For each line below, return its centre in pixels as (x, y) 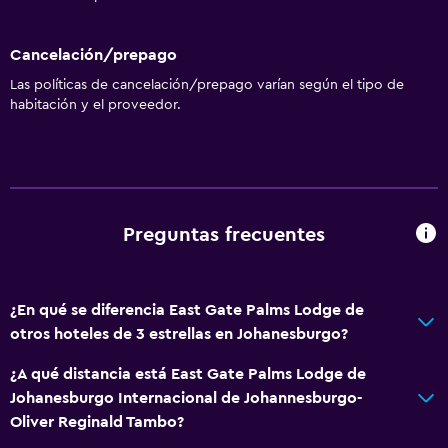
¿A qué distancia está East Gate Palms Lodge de (188, 373)
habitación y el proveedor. (95, 104)
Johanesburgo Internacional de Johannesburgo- (186, 397)
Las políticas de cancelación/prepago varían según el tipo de (207, 84)
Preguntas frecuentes (224, 235)
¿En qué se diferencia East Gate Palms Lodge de (187, 309)
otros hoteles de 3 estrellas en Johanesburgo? (179, 333)
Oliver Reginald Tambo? (97, 421)
